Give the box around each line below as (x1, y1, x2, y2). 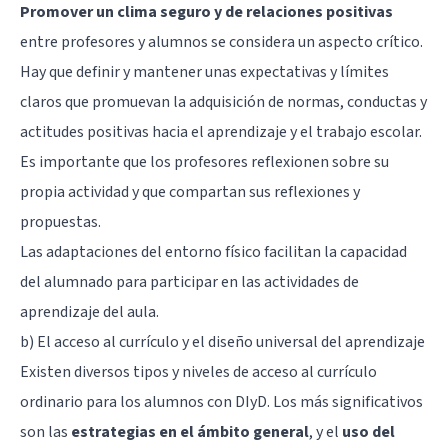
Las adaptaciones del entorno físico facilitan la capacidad (20, 240, 407, 263)
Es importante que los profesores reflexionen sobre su (20, 150, 389, 173)
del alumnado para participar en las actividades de (20, 270, 359, 293)
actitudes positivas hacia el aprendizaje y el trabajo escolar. (20, 120, 422, 143)
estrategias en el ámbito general (71, 420, 309, 443)
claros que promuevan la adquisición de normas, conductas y (20, 90, 427, 113)
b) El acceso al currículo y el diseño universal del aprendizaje (20, 330, 425, 353)
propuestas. (20, 210, 101, 233)
